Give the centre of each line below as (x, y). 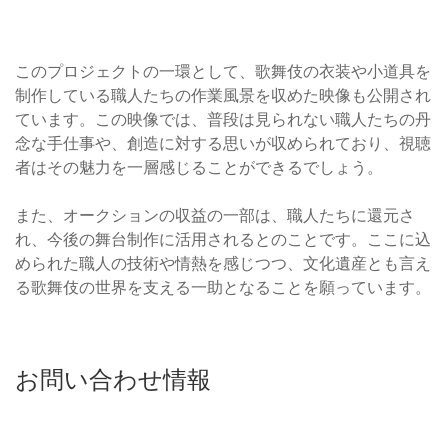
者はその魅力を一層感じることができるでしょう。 (199, 167)
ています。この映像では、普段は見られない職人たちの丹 (223, 119)
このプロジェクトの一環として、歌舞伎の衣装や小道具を (223, 71)
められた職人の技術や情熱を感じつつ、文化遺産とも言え (223, 263)
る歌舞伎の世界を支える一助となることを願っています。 (223, 287)
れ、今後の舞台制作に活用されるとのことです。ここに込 (223, 239)
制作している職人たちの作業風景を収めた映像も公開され (223, 95)
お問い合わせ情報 (113, 380)
